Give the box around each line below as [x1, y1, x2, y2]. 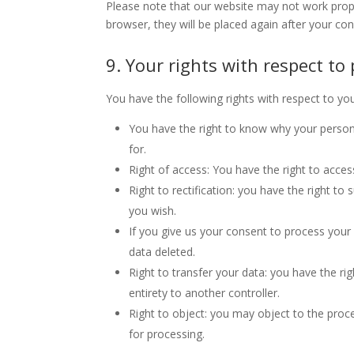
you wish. [129, 202, 177, 218]
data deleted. [129, 243, 196, 259]
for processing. [129, 326, 205, 341]
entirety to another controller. [129, 284, 281, 300]
